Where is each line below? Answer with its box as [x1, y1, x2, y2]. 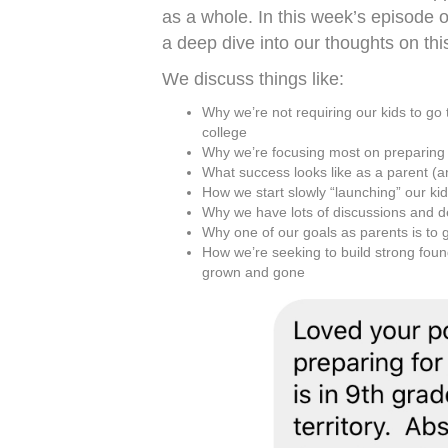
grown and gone [202, 264, 305, 281]
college [202, 124, 247, 141]
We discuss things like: [162, 69, 344, 90]
